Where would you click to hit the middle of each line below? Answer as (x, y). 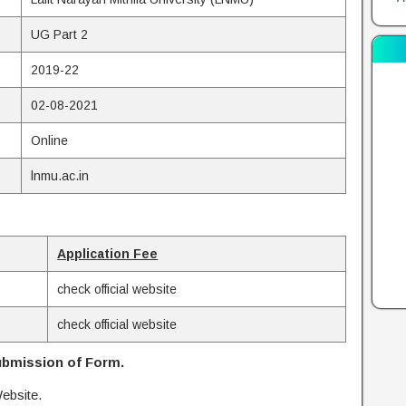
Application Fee (108, 254)
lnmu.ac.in (60, 176)
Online (50, 141)
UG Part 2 (60, 35)
